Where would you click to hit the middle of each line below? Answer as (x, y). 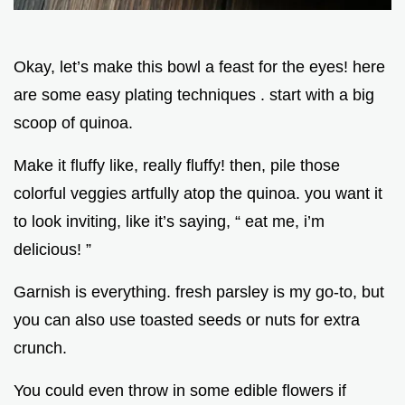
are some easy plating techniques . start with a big (194, 94)
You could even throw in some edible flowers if (180, 390)
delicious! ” (52, 249)
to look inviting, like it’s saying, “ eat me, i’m (169, 221)
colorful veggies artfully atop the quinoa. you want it (198, 193)
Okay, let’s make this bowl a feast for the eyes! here (199, 66)
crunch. (40, 348)
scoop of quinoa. (73, 122)
